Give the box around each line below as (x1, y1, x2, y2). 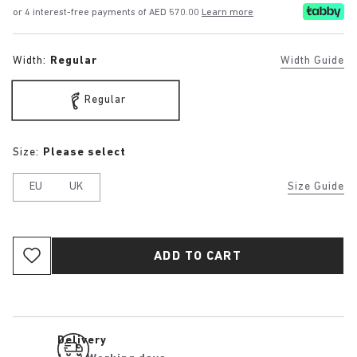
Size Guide (288, 180, 344, 193)
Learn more (202, 8, 253, 18)
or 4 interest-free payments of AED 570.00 (13, 8, 202, 18)
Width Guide (280, 54, 344, 67)
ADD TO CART (154, 249, 241, 263)
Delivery (57, 334, 107, 347)
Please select (42, 146, 126, 159)
